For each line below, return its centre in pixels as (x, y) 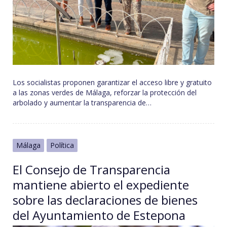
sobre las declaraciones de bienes (105, 200)
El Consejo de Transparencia (91, 170)
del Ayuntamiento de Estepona (99, 215)
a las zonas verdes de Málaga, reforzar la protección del (104, 93)
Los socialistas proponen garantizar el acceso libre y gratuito (112, 83)
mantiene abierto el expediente (101, 185)
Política (62, 145)
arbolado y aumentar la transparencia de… (82, 103)
